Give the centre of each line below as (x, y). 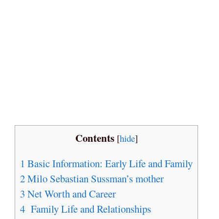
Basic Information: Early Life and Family (109, 164)
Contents (95, 138)
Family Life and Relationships (88, 209)
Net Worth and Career (70, 194)
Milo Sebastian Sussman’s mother (94, 179)
